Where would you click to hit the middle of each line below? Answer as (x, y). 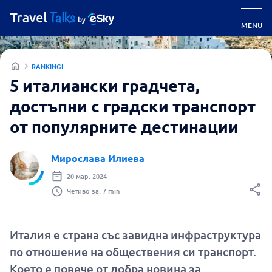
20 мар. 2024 (87, 176)
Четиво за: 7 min (93, 191)
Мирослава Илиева (98, 158)
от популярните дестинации (124, 126)
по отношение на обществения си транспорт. (133, 252)
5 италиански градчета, (105, 85)
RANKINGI (47, 66)
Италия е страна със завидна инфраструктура (135, 235)
